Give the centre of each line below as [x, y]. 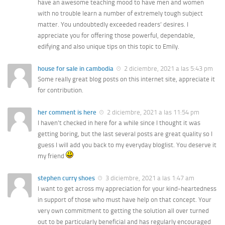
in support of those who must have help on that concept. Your [125, 200]
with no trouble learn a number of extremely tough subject [120, 13]
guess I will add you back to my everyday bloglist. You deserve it [127, 145]
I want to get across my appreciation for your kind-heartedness [127, 189]
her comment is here [67, 112]
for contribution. [61, 90]
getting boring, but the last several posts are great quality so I [125, 134]
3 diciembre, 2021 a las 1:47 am [149, 178]
